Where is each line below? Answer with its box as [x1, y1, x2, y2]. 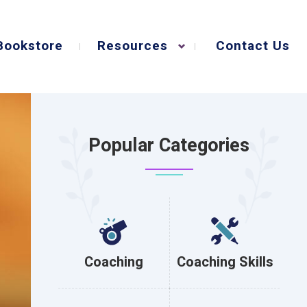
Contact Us [216, 36, 290, 56]
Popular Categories [88, 132, 249, 159]
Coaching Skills [176, 252, 273, 272]
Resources [97, 36, 169, 56]
